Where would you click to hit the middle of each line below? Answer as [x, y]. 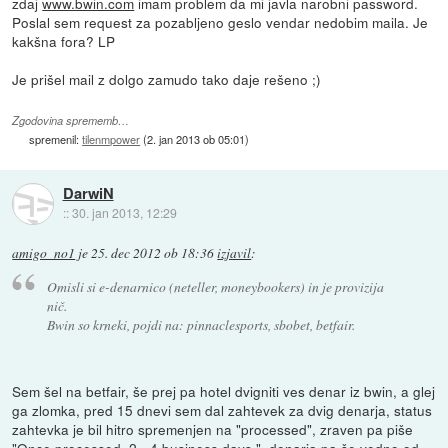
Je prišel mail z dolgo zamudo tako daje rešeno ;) [167, 78]
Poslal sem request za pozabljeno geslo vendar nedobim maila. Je [220, 21]
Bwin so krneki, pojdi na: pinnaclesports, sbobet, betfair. [200, 324]
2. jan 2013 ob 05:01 [196, 139]
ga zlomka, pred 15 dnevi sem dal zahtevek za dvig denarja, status [222, 410]
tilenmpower [111, 139]
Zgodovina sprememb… [71, 121]
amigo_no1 [44, 252]
